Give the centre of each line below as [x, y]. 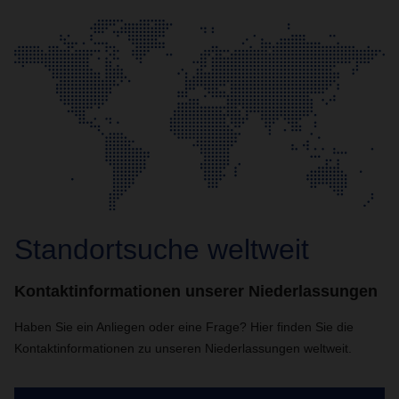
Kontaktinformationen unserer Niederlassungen [196, 292]
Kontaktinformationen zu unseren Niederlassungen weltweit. [183, 349]
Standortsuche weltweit [162, 250]
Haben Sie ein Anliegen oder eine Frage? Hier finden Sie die [184, 327]
